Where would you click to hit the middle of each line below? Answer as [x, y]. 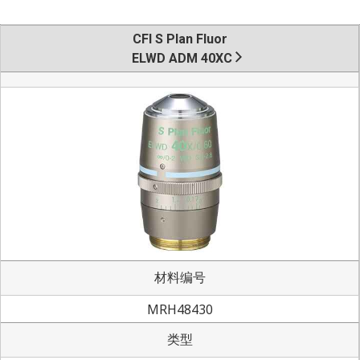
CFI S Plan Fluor [180, 39]
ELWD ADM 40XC [182, 58]
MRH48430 [180, 309]
